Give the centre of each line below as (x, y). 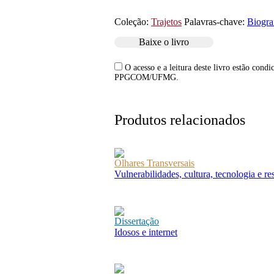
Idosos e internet (146, 232)
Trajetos (166, 22)
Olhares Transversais (154, 163)
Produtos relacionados (180, 120)
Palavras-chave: (216, 22)
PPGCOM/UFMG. (146, 77)
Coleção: (133, 22)
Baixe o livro (164, 42)
